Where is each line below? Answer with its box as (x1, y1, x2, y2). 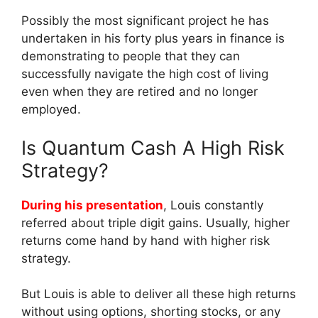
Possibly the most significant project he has (21, 13, 269, 28)
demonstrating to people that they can (21, 49, 240, 64)
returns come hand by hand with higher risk (21, 233, 270, 248)
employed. (21, 102, 81, 117)
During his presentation (21, 197, 163, 212)
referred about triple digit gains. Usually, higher (21, 215, 290, 230)
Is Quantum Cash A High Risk (21, 136, 285, 160)
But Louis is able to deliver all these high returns (21, 287, 296, 302)
